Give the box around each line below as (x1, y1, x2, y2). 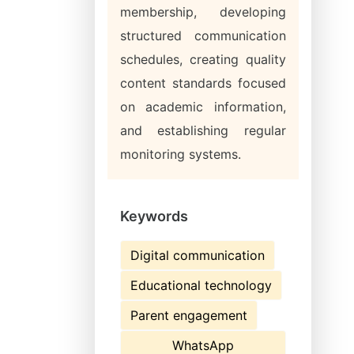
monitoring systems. (120, 146, 241, 162)
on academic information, (120, 99, 286, 115)
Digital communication (130, 247, 265, 263)
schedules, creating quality (120, 51, 286, 67)
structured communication (120, 28, 286, 43)
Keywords (120, 208, 188, 224)
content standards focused (120, 75, 286, 91)
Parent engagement (130, 307, 247, 323)
